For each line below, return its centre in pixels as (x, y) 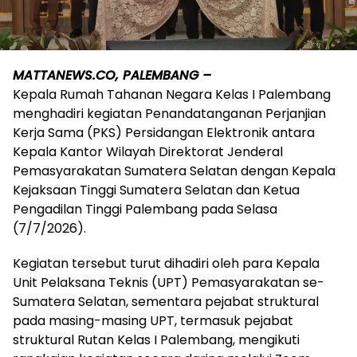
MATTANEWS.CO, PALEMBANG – (112, 75)
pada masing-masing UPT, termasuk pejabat (153, 320)
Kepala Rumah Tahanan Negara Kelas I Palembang (172, 94)
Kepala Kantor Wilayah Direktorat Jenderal (148, 151)
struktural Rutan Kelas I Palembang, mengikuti (156, 339)
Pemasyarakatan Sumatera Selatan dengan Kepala (174, 171)
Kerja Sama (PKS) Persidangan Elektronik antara (164, 132)
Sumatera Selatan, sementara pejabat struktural (166, 301)
